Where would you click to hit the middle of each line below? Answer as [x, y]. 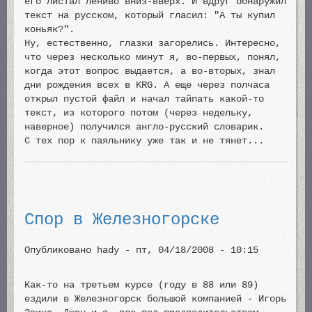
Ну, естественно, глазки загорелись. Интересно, [153, 43]
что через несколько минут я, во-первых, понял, [153, 57]
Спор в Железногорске [122, 220]
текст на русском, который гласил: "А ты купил [150, 15]
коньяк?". [49, 29]
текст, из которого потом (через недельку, [139, 113]
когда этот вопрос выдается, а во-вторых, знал [150, 71]
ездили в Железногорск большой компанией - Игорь [155, 299]
